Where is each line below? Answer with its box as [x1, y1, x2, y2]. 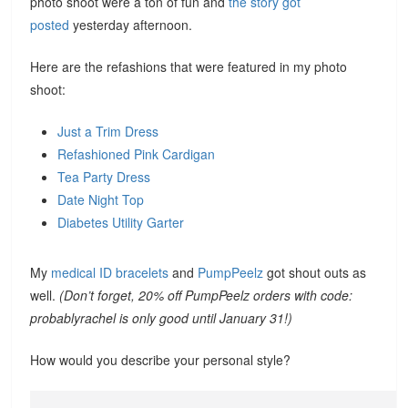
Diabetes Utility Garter [57, 213, 185, 231]
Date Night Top [57, 190, 145, 209]
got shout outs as [263, 263, 367, 281]
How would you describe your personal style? [30, 351, 291, 369]
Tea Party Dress [57, 168, 151, 186]
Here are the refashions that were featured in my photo [30, 57, 348, 76]
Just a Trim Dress [57, 122, 159, 140]
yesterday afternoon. [73, 15, 193, 34]
